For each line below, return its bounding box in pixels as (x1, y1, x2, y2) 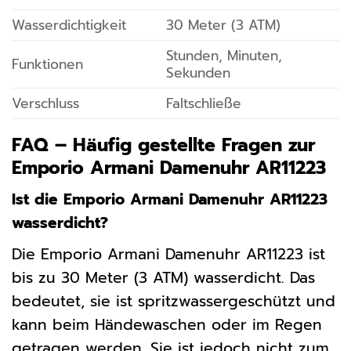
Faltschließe (165, 92, 241, 114)
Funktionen (12, 53, 83, 74)
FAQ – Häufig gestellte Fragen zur (12, 131, 315, 159)
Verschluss (12, 92, 79, 114)
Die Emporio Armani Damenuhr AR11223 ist (12, 242, 325, 266)
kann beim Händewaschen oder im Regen (12, 313, 322, 336)
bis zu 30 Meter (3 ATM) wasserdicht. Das (12, 266, 315, 289)
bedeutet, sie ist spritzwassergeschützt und (12, 289, 335, 313)
